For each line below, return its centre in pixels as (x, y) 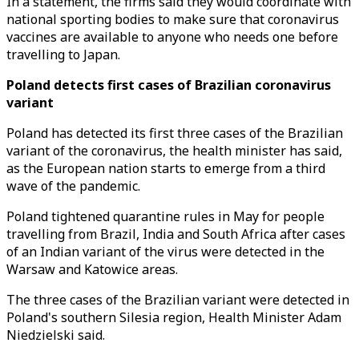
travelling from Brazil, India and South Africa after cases (176, 234)
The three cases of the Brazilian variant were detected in (178, 300)
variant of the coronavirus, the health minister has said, (174, 151)
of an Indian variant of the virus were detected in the (165, 252)
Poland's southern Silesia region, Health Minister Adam (174, 317)
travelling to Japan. (63, 54)
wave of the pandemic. (73, 186)
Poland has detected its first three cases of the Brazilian (175, 133)
